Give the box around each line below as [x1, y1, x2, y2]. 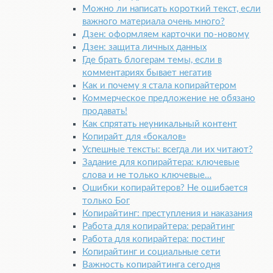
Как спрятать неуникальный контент [82, 119, 237, 129]
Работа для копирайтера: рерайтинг [82, 222, 235, 232]
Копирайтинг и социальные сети [82, 247, 221, 257]
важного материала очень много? [82, 17, 225, 27]
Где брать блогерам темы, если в [82, 55, 222, 65]
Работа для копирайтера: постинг [82, 235, 225, 244]
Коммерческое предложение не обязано [82, 94, 255, 104]
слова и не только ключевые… [82, 171, 211, 180]
